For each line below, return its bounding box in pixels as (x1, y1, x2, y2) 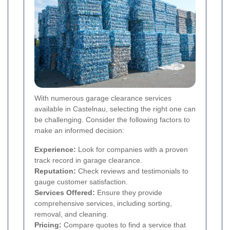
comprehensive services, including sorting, (34, 199, 172, 208)
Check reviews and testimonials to (76, 167, 188, 176)
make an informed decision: (34, 126, 124, 135)
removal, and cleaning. (34, 210, 108, 219)
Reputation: (34, 167, 76, 176)
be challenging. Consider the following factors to (34, 116, 190, 124)
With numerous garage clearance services (34, 94, 171, 103)
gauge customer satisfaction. (34, 178, 128, 186)
